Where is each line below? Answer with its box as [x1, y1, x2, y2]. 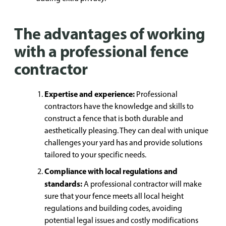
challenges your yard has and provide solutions [44, 138, 202, 147]
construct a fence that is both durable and [44, 114, 183, 123]
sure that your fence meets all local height [44, 191, 184, 201]
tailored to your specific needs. [44, 150, 146, 159]
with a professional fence [14, 41, 189, 61]
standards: [44, 179, 82, 189]
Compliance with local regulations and [44, 166, 178, 176]
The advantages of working [14, 23, 205, 43]
